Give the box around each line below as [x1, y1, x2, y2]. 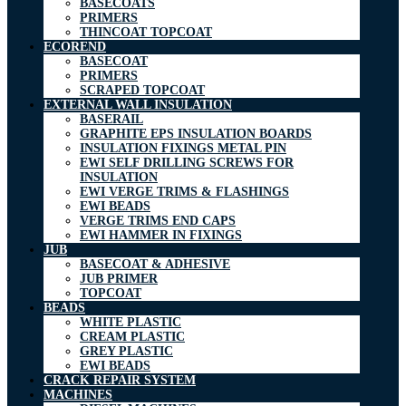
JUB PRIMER [80, 271, 158, 285]
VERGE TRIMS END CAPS [80, 213, 236, 227]
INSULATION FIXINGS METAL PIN [80, 140, 286, 155]
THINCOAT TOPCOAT [80, 24, 212, 39]
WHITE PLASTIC [80, 314, 181, 329]
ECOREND [43, 39, 106, 53]
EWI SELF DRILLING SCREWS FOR [80, 155, 294, 169]
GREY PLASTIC [80, 343, 173, 358]
